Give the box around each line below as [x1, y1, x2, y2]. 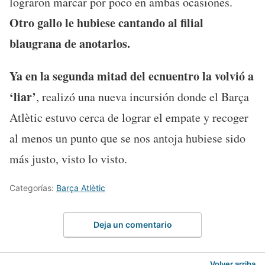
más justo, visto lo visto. [9, 150, 127, 167]
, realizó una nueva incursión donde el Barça [36, 88, 249, 105]
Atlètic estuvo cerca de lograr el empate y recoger [9, 109, 248, 125]
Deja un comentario [93, 219, 172, 230]
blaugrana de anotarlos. [9, 34, 130, 52]
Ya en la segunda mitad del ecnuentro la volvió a [9, 67, 254, 85]
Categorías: [9, 182, 56, 193]
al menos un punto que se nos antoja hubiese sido [9, 130, 245, 146]
